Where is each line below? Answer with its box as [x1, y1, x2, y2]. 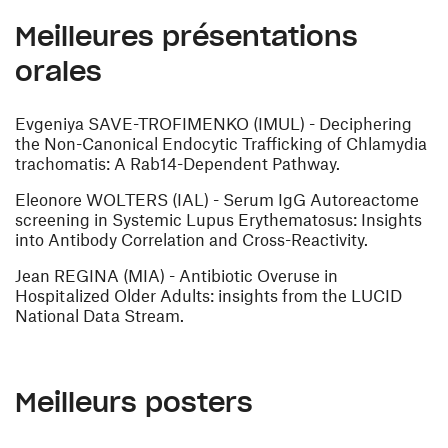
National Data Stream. [15, 305, 184, 326]
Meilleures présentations [15, 19, 358, 54]
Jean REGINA [15, 265, 119, 286]
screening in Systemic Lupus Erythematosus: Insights [15, 209, 422, 230]
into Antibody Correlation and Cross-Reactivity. [15, 229, 368, 250]
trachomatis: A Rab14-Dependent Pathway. [15, 153, 340, 174]
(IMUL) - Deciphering [249, 113, 412, 134]
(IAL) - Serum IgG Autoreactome [168, 189, 419, 210]
